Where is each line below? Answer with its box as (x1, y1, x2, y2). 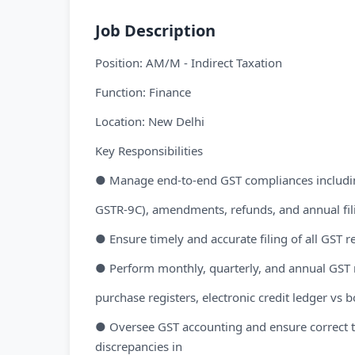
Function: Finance (95, 84, 191, 100)
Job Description (95, 20, 216, 41)
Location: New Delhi (95, 113, 204, 129)
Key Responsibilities (95, 143, 203, 158)
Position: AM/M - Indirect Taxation (95, 55, 282, 71)
